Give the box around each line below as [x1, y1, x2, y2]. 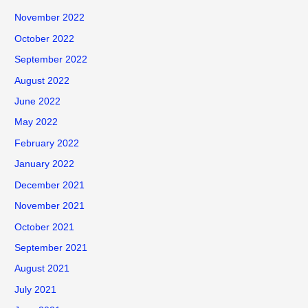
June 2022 [14, 96, 61, 107]
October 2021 [14, 221, 75, 232]
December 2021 [14, 179, 85, 190]
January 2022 [14, 159, 75, 170]
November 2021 [14, 201, 85, 212]
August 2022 [14, 75, 70, 86]
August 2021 [14, 263, 70, 274]
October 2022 [14, 33, 75, 44]
